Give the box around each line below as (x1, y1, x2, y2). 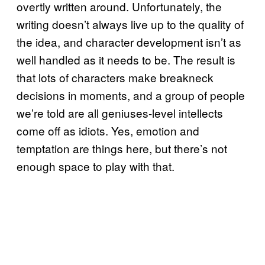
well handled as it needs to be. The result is (17, 51, 235, 68)
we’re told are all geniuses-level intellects (17, 105, 223, 121)
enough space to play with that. (17, 158, 174, 174)
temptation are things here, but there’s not (17, 140, 227, 157)
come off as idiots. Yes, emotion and (17, 122, 199, 139)
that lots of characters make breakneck (17, 69, 214, 86)
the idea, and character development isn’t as (17, 34, 241, 50)
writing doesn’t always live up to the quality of (17, 16, 244, 33)
